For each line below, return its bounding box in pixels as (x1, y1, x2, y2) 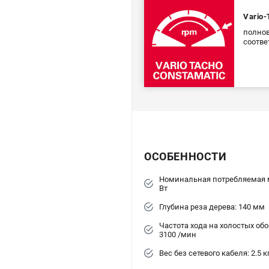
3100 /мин (159, 229, 196, 239)
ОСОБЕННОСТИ (144, 150, 227, 163)
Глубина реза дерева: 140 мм (159, 202, 265, 211)
